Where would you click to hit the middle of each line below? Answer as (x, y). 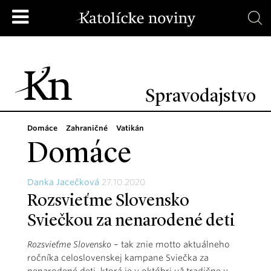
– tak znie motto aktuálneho (172, 244)
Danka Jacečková (63, 182)
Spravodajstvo (201, 97)
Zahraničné (87, 128)
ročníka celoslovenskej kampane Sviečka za (118, 258)
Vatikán (130, 128)
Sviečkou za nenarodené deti (131, 221)
